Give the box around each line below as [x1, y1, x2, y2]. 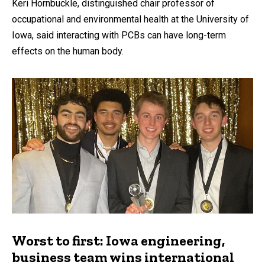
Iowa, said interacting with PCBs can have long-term [12, 29, 226, 41]
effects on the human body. [12, 45, 124, 57]
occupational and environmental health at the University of [12, 13, 249, 25]
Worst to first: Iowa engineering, [12, 232, 225, 250]
